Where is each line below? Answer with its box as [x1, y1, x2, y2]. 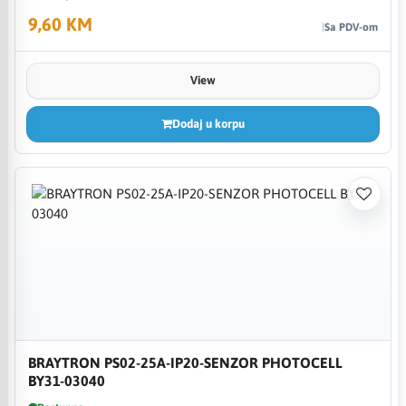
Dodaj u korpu [171, 116, 245, 130]
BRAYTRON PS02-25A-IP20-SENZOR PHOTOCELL [28, 353, 343, 371]
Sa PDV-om [324, 20, 378, 34]
